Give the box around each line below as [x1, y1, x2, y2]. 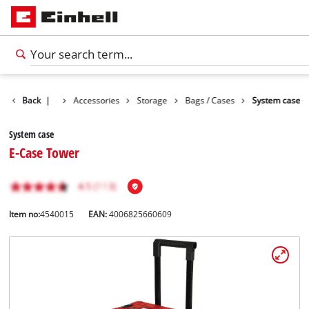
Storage [137, 94, 168, 106]
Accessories [73, 94, 120, 106]
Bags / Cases [185, 94, 235, 106]
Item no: [9, 209, 41, 220]
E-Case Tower [9, 143, 80, 163]
